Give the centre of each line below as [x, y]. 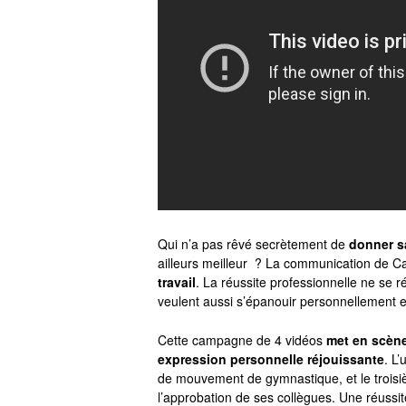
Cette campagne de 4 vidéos [242, 340]
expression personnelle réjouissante [271, 359]
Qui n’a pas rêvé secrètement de [253, 244]
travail [177, 282]
